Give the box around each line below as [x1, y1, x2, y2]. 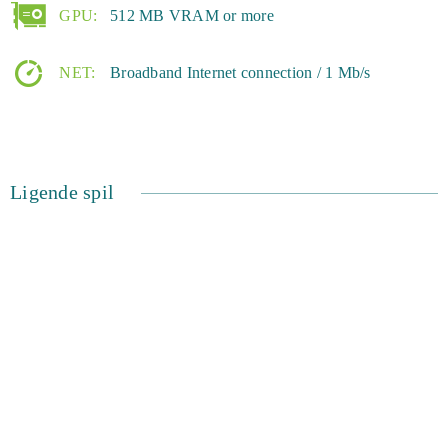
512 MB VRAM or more [110, 7, 274, 24]
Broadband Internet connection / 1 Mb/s [110, 64, 371, 81]
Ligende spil [10, 181, 114, 203]
